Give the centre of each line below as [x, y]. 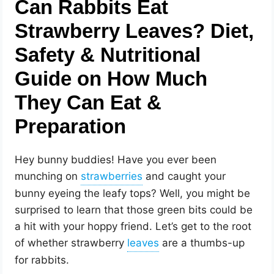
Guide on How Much [111, 79]
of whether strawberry [71, 243]
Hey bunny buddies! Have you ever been [116, 160]
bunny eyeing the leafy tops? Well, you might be [133, 194]
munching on [48, 176]
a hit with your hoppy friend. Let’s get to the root [133, 227]
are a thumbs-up [202, 243]
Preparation [71, 127]
